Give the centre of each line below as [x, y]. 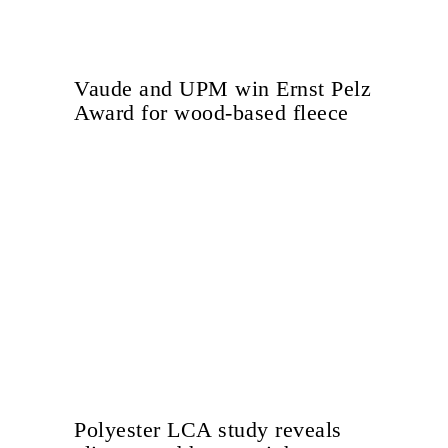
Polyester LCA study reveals [208, 430]
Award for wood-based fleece [211, 113]
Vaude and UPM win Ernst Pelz [222, 89]
